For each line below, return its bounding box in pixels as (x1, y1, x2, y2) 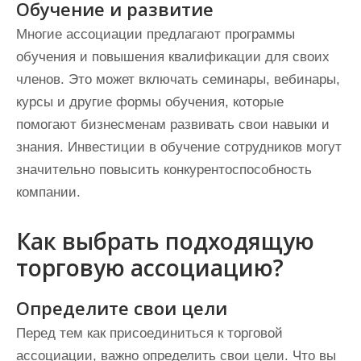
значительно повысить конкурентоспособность (16, 162, 312, 177)
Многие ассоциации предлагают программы (16, 27, 295, 42)
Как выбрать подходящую (16, 226, 314, 256)
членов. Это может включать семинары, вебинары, (16, 72, 340, 87)
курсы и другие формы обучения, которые (16, 94, 284, 110)
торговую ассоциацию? (16, 252, 284, 283)
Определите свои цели (16, 296, 227, 320)
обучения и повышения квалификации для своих (16, 49, 330, 64)
